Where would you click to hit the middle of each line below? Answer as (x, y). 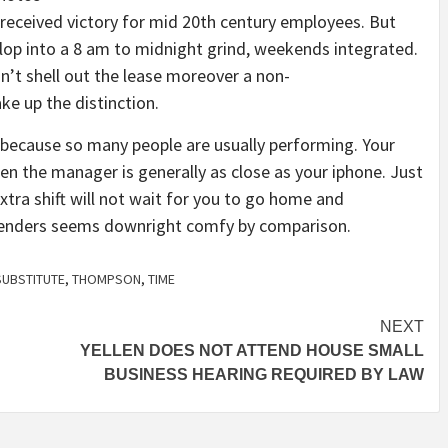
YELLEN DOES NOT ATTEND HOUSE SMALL (252, 351)
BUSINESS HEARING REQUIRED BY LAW (264, 375)
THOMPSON (106, 279)
